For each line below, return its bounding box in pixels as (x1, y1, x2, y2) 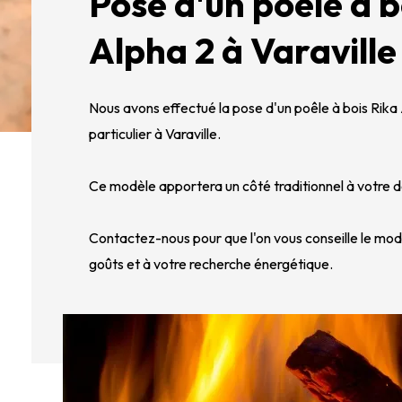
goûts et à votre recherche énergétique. (89, 255, 336, 273)
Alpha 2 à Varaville (89, 28, 398, 73)
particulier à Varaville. (89, 125, 224, 143)
